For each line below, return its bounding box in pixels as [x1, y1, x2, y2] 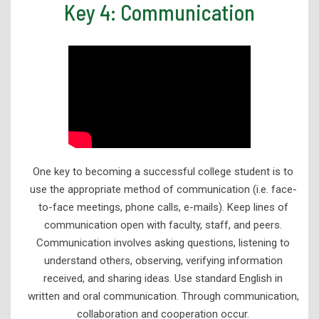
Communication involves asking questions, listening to [36, 236, 290, 249]
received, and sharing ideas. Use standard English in [43, 271, 283, 285]
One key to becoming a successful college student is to [33, 164, 293, 178]
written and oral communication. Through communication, [27, 289, 299, 303]
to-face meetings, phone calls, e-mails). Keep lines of [38, 200, 288, 214]
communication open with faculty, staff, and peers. [44, 218, 282, 231]
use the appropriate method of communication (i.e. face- [29, 182, 297, 196]
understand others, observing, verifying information [43, 253, 283, 267]
